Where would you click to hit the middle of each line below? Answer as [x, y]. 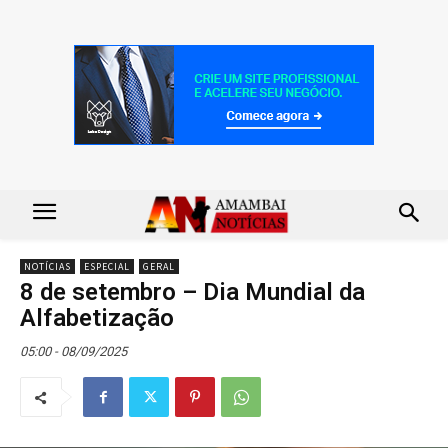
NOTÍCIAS [47, 266]
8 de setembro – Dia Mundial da [192, 291]
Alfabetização [97, 317]
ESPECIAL [107, 266]
